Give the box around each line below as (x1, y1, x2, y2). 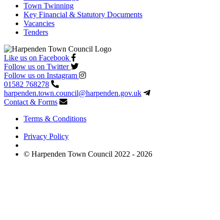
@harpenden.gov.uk (79, 88, 141, 97)
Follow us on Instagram (4, 71, 77, 80)
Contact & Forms (4, 97, 57, 106)
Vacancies (24, 19, 55, 27)
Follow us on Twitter (4, 62, 69, 71)
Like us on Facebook (4, 53, 69, 62)
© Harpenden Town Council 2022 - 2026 (24, 149, 152, 158)
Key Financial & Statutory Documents (24, 10, 142, 19)
